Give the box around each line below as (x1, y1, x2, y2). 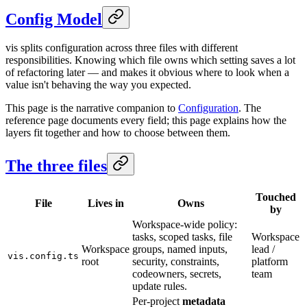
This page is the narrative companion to (5, 102, 178, 114)
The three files (5, 157, 107, 175)
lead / (251, 243, 275, 256)
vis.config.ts (8, 251, 79, 262)
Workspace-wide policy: (132, 219, 237, 231)
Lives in (87, 197, 124, 210)
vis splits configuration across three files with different (5, 42, 238, 54)
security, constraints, (132, 256, 219, 268)
